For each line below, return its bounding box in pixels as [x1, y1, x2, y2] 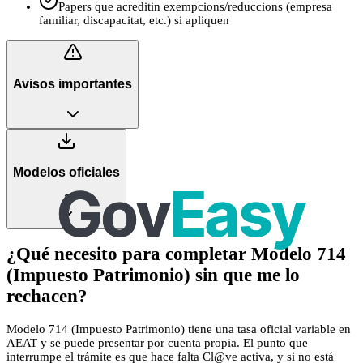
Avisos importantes [13, 76, 132, 91]
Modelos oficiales [13, 165, 120, 180]
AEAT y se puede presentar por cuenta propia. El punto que [6, 336, 308, 350]
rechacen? [6, 286, 88, 307]
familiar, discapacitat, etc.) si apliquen [39, 14, 229, 28]
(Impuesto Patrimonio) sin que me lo [6, 265, 300, 286]
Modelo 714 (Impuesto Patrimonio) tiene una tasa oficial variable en [6, 322, 351, 336]
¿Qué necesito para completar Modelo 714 [6, 244, 346, 265]
